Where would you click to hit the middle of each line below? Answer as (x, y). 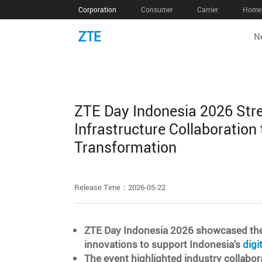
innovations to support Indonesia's (163, 244)
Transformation (125, 147)
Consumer (157, 10)
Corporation (98, 10)
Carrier (208, 10)
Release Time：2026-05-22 (120, 187)
